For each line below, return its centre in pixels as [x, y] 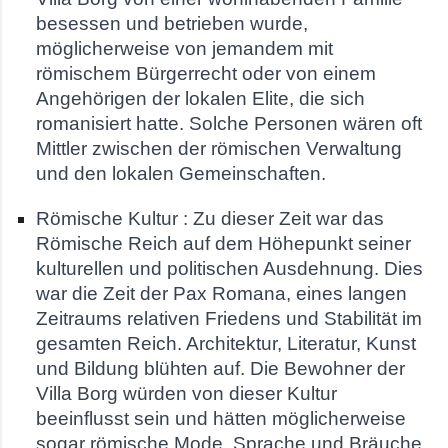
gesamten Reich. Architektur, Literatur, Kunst [226, 343]
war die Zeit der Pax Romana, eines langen [221, 293]
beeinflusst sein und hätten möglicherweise [221, 418]
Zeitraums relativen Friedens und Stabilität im [229, 318]
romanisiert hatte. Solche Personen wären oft [229, 123]
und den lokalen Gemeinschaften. [181, 173]
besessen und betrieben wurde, [172, 23]
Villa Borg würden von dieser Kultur [186, 393]
